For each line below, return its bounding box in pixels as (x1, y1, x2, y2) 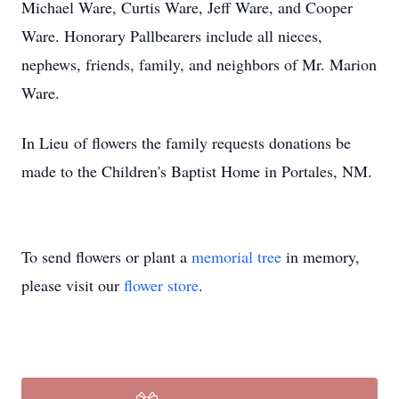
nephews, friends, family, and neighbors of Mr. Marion (21, 53, 377, 75)
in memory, (281, 246, 360, 267)
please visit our (21, 274, 124, 296)
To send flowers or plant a (21, 246, 191, 267)
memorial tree (191, 246, 281, 267)
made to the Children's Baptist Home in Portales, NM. (21, 160, 372, 182)
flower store (124, 274, 199, 296)
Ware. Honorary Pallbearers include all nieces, (21, 25, 322, 46)
